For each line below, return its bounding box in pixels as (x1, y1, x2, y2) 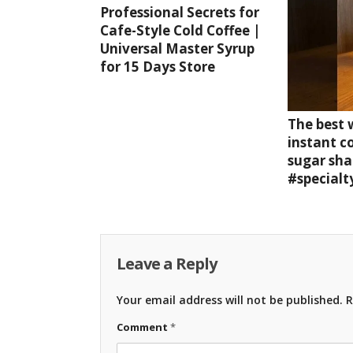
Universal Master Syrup (100, 39, 255, 58)
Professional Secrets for (100, 3, 259, 22)
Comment (117, 319, 170, 334)
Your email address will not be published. (117, 292, 343, 307)
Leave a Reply (117, 252, 217, 274)
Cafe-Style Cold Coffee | (100, 21, 261, 40)
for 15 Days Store (100, 58, 215, 76)
